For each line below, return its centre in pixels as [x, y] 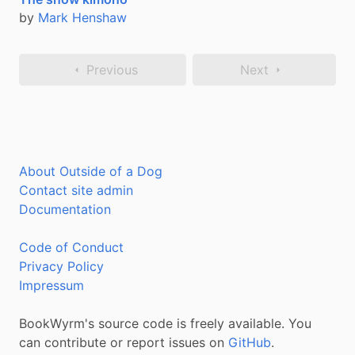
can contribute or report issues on [124, 343]
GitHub [250, 343]
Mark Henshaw [82, 18]
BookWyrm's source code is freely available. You [165, 324]
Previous [112, 70]
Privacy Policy [61, 267]
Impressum [52, 286]
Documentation [65, 210]
